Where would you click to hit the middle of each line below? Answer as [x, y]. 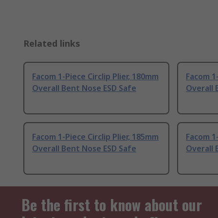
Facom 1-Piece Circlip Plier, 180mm [95, 77]
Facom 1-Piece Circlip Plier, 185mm [95, 137]
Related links [52, 44]
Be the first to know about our [112, 205]
